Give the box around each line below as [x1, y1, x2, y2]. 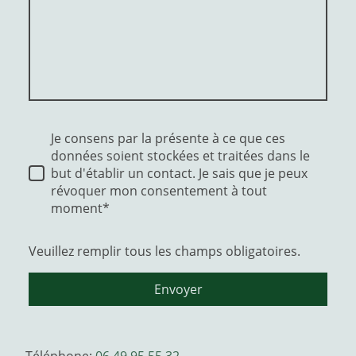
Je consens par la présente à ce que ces [51, 130, 285, 147]
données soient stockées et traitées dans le [51, 147, 310, 164]
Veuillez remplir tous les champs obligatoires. [29, 242, 300, 260]
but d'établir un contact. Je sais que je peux [51, 164, 308, 182]
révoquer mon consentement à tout [51, 182, 267, 199]
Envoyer [153, 281, 203, 298]
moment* [51, 199, 110, 217]
